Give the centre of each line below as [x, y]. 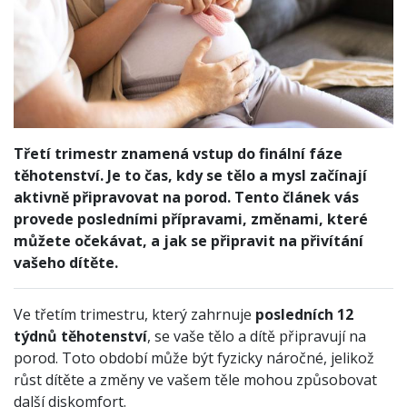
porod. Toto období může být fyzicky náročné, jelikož [194, 357]
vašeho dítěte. [66, 262]
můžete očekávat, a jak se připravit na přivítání [189, 240]
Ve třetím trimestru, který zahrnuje [134, 314]
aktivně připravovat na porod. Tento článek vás [186, 197]
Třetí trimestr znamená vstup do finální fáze [178, 153]
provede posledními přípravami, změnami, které [191, 218]
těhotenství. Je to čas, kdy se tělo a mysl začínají [190, 175]
